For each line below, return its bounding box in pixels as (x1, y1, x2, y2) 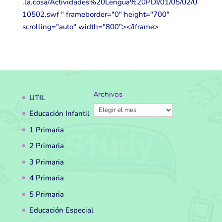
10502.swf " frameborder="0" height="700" (22, 9, 169, 19)
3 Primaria (29, 157, 64, 167)
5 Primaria (29, 189, 64, 199)
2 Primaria (29, 141, 64, 151)
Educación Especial (29, 205, 94, 216)
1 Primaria (29, 124, 64, 135)
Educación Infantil (29, 109, 90, 119)
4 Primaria (29, 173, 64, 183)
